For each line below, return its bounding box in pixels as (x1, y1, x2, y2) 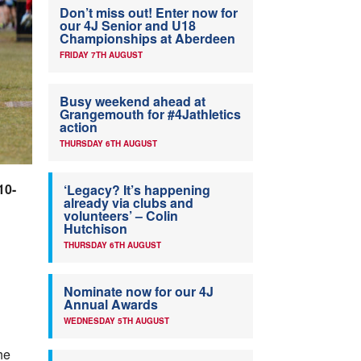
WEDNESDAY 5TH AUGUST (64, 315, 169, 327)
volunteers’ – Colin (64, 206, 178, 226)
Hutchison (64, 219, 127, 239)
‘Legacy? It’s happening (64, 180, 210, 200)
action (60, 118, 98, 137)
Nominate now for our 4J (64, 282, 214, 301)
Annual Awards (64, 295, 158, 314)
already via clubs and (64, 193, 193, 213)
